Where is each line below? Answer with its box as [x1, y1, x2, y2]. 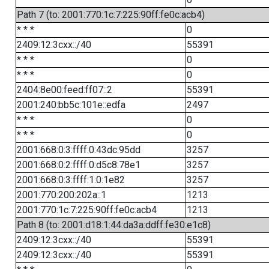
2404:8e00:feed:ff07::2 [16, 84, 112, 95]
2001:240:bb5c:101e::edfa [16, 99, 125, 110]
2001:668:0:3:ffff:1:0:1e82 [16, 174, 125, 186]
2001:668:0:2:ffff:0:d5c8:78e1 [16, 159, 141, 171]
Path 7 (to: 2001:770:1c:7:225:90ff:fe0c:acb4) [16, 9, 205, 20]
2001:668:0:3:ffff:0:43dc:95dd [16, 144, 141, 156]
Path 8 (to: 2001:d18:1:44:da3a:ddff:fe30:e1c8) [16, 219, 211, 231]
